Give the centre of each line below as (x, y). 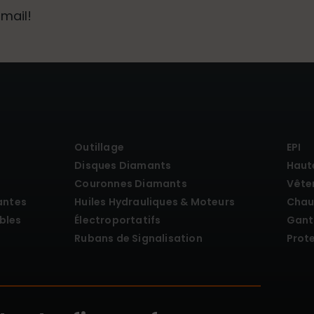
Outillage (99, 147)
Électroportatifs (118, 220)
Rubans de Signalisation (138, 238)
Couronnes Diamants (131, 183)
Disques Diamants (123, 165)
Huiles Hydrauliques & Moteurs (155, 202)
